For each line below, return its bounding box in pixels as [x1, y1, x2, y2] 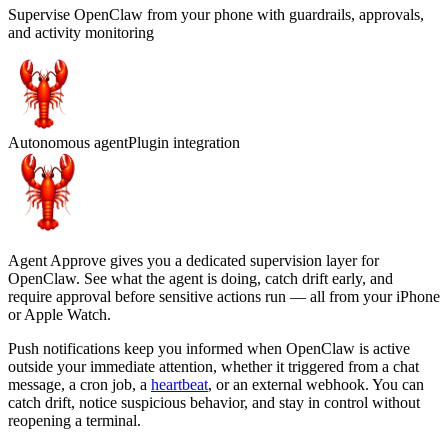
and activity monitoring [8, 23, 154, 41]
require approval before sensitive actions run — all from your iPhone [8, 287, 440, 305]
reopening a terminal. [8, 411, 141, 429]
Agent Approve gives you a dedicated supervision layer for [8, 251, 379, 269]
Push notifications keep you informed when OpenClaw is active [8, 339, 410, 357]
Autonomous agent [8, 133, 128, 151]
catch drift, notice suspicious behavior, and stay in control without [8, 393, 420, 411]
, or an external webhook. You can [208, 375, 424, 393]
